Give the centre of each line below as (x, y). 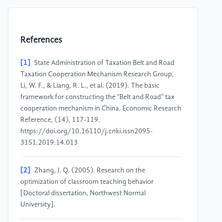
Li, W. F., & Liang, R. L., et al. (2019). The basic (90, 86)
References (41, 41)
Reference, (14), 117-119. (60, 120)
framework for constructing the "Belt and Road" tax (97, 97)
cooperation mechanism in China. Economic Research (101, 109)
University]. (38, 205)
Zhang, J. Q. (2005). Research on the (90, 171)
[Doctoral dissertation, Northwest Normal (83, 194)
